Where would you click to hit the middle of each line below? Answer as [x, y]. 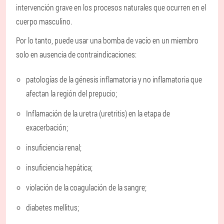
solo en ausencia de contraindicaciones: [76, 54]
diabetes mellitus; [52, 207]
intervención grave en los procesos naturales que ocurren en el [111, 7]
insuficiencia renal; [54, 147]
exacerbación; [47, 127]
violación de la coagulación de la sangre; [86, 187]
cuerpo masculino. [44, 21]
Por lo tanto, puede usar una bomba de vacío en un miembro [107, 40]
